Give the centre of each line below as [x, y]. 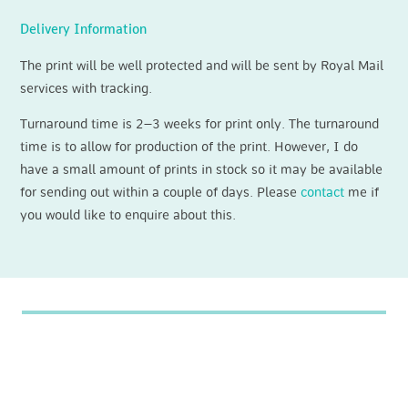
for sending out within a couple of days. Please [161, 192]
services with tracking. [87, 88]
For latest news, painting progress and [194, 347]
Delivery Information [84, 30]
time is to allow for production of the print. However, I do [189, 147]
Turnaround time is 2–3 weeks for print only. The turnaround [200, 124]
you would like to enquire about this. [128, 215]
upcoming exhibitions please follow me [197, 377]
